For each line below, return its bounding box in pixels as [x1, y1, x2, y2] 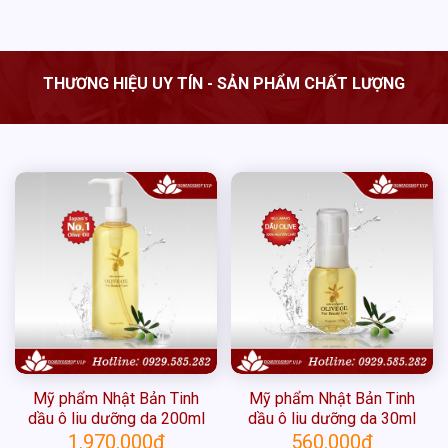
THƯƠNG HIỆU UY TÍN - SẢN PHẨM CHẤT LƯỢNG [43, 74, 405, 94]
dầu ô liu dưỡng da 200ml [27, 408, 205, 428]
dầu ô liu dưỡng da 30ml [248, 408, 416, 428]
